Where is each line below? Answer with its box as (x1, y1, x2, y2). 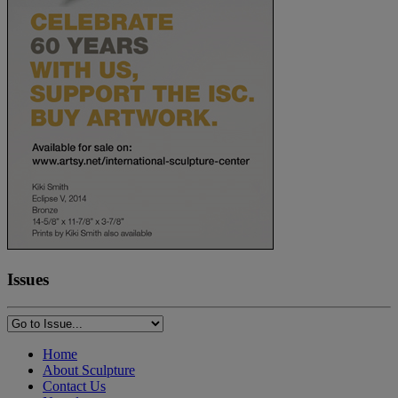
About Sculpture (43, 362, 135, 378)
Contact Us (43, 378, 106, 394)
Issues (7, 269, 49, 289)
